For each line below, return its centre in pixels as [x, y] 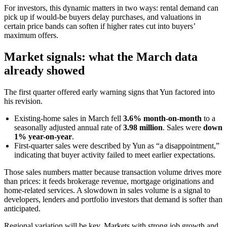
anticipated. [22, 209]
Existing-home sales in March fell [69, 119]
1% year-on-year [43, 137]
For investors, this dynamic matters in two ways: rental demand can [111, 8]
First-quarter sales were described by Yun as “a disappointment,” [117, 146]
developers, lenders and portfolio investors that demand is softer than [113, 200]
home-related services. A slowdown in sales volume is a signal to [107, 191]
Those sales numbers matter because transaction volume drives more [113, 172]
